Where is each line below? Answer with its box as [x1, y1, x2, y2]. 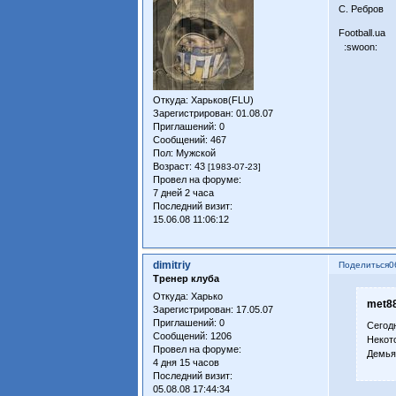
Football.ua [339, 27, 386, 38]
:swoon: [339, 41, 378, 52]
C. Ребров [339, 3, 385, 14]
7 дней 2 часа [153, 187, 215, 198]
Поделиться [339, 260, 390, 270]
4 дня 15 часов [153, 356, 220, 368]
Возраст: [153, 160, 193, 171]
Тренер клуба [153, 273, 220, 285]
